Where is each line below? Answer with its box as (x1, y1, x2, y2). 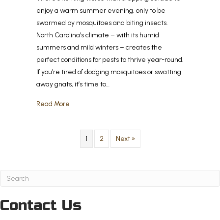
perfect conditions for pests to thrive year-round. (36, 55, 184, 64)
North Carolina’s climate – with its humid (36, 31, 159, 40)
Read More (36, 100, 70, 109)
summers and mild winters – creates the (36, 43, 162, 52)
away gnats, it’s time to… (36, 80, 110, 89)
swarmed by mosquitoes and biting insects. (36, 19, 168, 27)
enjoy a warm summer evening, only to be (36, 6, 165, 15)
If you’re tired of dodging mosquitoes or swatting (36, 68, 181, 77)
